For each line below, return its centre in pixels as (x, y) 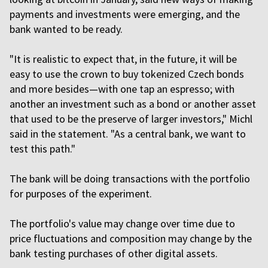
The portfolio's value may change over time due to (122, 223)
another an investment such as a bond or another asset (133, 104)
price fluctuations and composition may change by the (131, 238)
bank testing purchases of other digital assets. (115, 253)
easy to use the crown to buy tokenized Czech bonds (127, 74)
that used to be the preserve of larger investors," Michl (131, 119)
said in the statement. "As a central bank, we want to (128, 134)
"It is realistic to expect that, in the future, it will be (123, 59)
